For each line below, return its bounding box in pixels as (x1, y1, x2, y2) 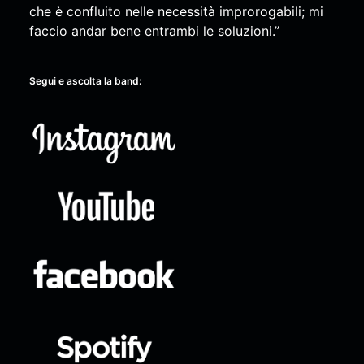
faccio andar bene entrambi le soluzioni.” (28, 22, 279, 39)
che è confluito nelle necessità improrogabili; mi (28, 2, 323, 19)
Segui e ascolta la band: (28, 74, 141, 87)
